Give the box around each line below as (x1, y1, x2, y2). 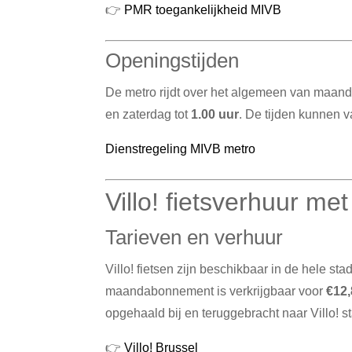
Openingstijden (105, 48, 240, 72)
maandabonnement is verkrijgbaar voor (105, 284, 327, 298)
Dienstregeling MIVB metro (105, 141, 256, 156)
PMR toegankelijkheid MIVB (124, 2, 282, 16)
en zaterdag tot (105, 107, 192, 121)
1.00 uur (191, 107, 240, 121)
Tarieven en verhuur (105, 225, 284, 249)
